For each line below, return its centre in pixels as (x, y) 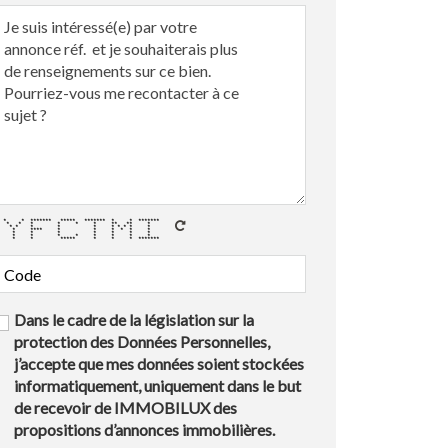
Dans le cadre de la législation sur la (133, 319)
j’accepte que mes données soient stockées (158, 363)
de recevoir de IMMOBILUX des (125, 407)
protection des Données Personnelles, (141, 341)
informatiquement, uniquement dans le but (157, 385)
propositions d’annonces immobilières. (144, 429)
